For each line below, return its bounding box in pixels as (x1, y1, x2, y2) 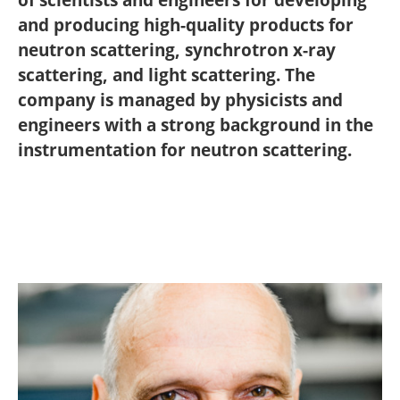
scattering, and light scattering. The (18, 62, 315, 87)
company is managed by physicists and (18, 87, 343, 112)
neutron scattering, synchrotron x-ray (18, 37, 336, 62)
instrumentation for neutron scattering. (18, 137, 352, 162)
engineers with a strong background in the (18, 112, 373, 137)
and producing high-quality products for (18, 12, 354, 37)
